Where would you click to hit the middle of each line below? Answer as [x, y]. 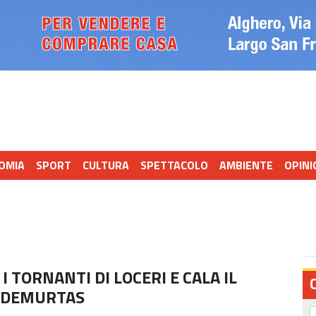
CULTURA [106, 165]
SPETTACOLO [174, 165]
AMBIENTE [246, 165]
